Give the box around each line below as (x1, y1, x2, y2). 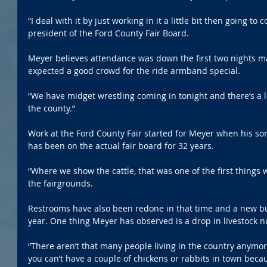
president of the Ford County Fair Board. (28, 27, 189, 39)
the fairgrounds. (28, 178, 93, 190)
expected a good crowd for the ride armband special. (28, 65, 243, 77)
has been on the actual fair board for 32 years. (28, 140, 216, 152)
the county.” (28, 103, 75, 114)
